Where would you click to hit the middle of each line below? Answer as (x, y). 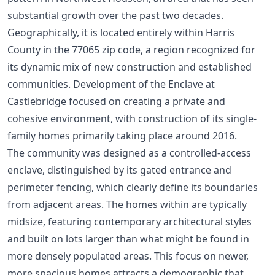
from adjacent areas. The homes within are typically (127, 204)
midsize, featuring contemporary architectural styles (130, 221)
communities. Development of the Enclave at (111, 84)
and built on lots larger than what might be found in (128, 238)
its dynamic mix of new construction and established (130, 67)
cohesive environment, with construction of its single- (132, 118)
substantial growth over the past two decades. (115, 15)
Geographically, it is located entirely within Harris (121, 32)
